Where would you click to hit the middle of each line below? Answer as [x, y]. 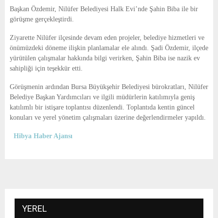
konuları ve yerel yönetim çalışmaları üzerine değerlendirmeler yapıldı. [108, 118]
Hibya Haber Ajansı [43, 136]
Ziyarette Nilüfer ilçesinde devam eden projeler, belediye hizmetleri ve [107, 38]
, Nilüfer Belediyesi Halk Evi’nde [102, 9]
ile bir [189, 9]
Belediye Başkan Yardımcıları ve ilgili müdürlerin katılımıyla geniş [102, 97]
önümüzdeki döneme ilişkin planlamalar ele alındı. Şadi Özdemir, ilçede [109, 48]
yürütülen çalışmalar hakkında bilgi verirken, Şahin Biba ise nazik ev [105, 58]
